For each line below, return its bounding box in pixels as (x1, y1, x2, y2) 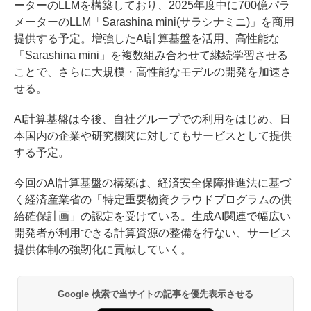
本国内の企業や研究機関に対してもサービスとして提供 (14, 130, 292, 142)
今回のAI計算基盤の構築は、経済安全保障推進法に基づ (14, 177, 291, 190)
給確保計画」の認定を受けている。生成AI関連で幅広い (14, 210, 291, 223)
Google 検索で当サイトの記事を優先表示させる (57, 289, 254, 300)
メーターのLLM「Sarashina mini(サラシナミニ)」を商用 (14, 16, 294, 28)
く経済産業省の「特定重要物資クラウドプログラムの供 (14, 194, 292, 206)
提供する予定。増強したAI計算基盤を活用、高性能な (14, 33, 280, 45)
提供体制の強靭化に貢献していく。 (14, 244, 192, 256)
